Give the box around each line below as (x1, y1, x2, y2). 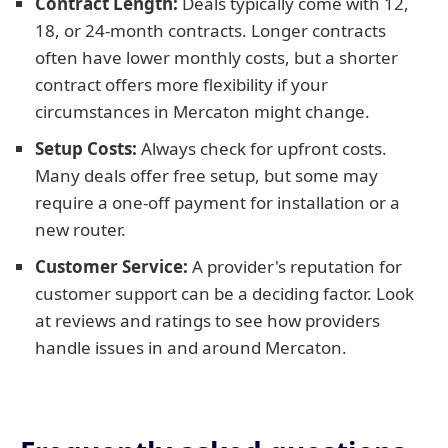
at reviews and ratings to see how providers (35, 309, 380, 332)
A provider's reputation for (188, 255, 402, 278)
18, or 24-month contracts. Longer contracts (35, 19, 386, 42)
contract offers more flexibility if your (35, 73, 328, 96)
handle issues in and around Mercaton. (35, 336, 347, 359)
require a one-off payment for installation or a (35, 191, 400, 214)
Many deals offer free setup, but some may (35, 164, 378, 187)
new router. (35, 218, 126, 241)
